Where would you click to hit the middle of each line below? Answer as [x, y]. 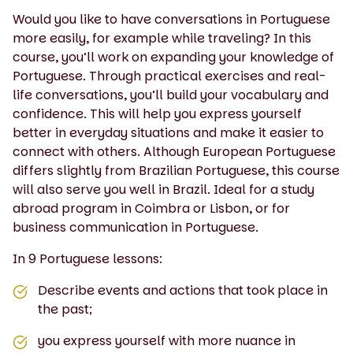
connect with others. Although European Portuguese [174, 151]
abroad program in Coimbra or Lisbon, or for [151, 208]
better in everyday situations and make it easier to [168, 132]
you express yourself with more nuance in [167, 340]
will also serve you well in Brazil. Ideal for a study [163, 189]
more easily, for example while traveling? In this [162, 38]
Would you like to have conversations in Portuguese [171, 19]
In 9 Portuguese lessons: [87, 258]
